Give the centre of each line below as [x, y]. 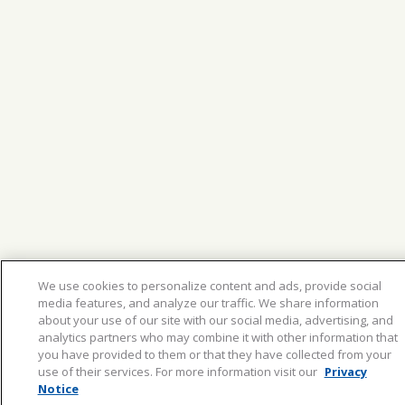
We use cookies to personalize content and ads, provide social [209, 286]
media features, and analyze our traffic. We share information [208, 303]
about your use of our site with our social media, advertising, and [215, 320]
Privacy [345, 372]
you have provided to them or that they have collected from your [214, 354]
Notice [58, 389]
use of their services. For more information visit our [179, 372]
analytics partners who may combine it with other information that [217, 337]
